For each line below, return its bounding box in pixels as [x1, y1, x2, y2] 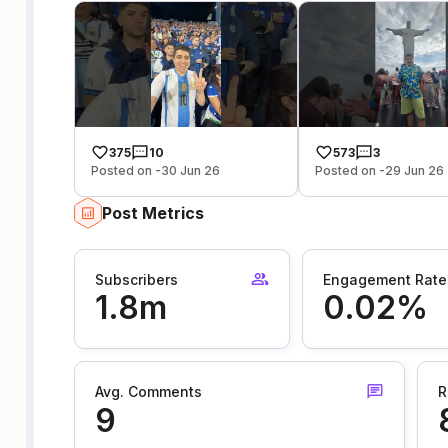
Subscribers [94, 270, 178, 288]
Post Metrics [101, 203, 204, 224]
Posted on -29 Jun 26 [315, 163, 445, 179]
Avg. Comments [94, 383, 202, 401]
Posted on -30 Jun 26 [90, 163, 220, 179]
